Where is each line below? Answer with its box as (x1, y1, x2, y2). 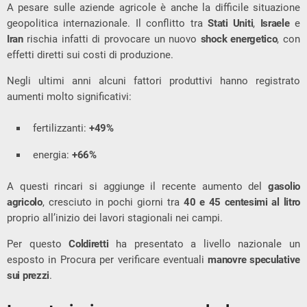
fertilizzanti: (33, 121, 89, 134)
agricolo (7, 195, 42, 208)
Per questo (7, 237, 69, 250)
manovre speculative (208, 253, 300, 266)
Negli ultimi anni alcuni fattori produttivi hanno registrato (7, 74, 300, 87)
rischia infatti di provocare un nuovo (23, 32, 201, 45)
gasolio (268, 180, 300, 193)
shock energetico (200, 32, 278, 45)
